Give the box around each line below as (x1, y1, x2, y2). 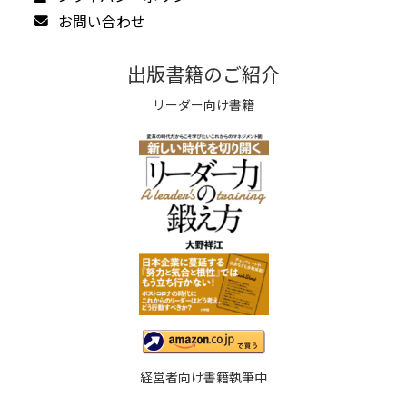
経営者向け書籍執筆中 (140, 368, 267, 387)
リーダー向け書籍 (153, 94, 254, 114)
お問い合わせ (58, 13, 146, 31)
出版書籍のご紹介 (127, 59, 280, 87)
